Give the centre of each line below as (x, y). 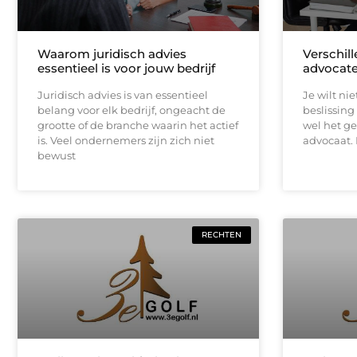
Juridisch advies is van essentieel (123, 94)
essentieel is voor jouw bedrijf (126, 68)
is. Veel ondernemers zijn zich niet (126, 140)
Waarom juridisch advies (112, 53)
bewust (57, 155)
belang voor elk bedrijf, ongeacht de (131, 110)
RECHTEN (221, 234)
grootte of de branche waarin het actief (138, 125)
